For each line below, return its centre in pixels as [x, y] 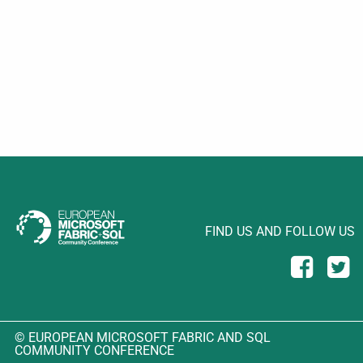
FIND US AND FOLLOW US [280, 232]
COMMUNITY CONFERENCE [94, 350]
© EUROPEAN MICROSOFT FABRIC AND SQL [143, 337]
